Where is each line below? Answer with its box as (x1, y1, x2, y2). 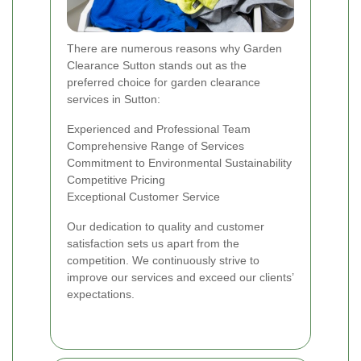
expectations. (67, 288, 135, 301)
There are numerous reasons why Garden (67, 42, 282, 56)
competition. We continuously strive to (67, 254, 259, 268)
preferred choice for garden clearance (67, 76, 260, 89)
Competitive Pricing (67, 173, 165, 187)
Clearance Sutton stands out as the (67, 59, 247, 73)
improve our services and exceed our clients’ (67, 271, 293, 284)
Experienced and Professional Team (67, 122, 251, 136)
